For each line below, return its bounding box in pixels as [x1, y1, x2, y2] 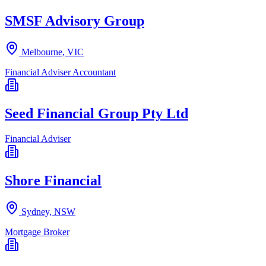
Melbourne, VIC [21, 46, 84, 57]
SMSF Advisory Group [5, 12, 144, 28]
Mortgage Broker [5, 227, 69, 237]
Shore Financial [5, 173, 102, 189]
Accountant [72, 66, 116, 77]
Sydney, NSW [21, 207, 75, 217]
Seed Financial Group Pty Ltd [5, 106, 188, 122]
